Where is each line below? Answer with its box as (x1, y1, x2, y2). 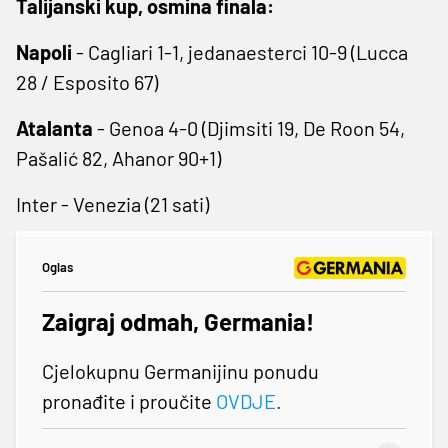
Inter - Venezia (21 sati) (16, 191, 209, 216)
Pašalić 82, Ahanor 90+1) (16, 145, 221, 170)
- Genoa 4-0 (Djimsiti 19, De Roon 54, (93, 115, 405, 140)
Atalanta (16, 115, 93, 140)
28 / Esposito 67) (16, 69, 158, 94)
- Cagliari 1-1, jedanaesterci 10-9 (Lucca (72, 39, 408, 64)
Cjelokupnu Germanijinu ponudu (42, 358, 319, 383)
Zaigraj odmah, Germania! (42, 306, 314, 336)
